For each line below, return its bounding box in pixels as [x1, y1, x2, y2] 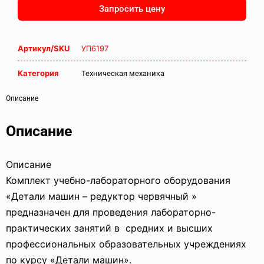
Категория [18, 68, 59, 78]
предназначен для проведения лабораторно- [6, 206, 216, 218]
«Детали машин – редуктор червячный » [6, 190, 197, 202]
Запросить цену [99, 4, 165, 14]
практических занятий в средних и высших [6, 222, 213, 234]
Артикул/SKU [18, 44, 70, 53]
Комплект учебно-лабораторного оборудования [6, 174, 230, 186]
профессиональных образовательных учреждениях [6, 238, 246, 250]
